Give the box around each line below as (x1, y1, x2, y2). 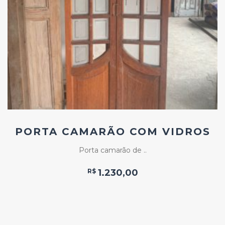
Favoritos (113, 14, 149, 24)
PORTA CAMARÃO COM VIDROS (15, 125, 210, 138)
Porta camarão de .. (78, 145, 147, 155)
